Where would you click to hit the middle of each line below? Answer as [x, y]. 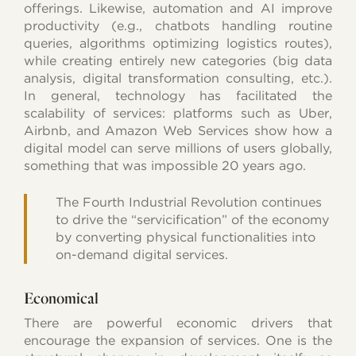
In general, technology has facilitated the [178, 95]
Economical [62, 297]
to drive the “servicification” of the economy [192, 219]
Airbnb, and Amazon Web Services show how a [178, 130]
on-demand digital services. [141, 254]
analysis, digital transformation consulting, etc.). [178, 78]
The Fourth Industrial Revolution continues [188, 202]
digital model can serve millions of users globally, [178, 148]
